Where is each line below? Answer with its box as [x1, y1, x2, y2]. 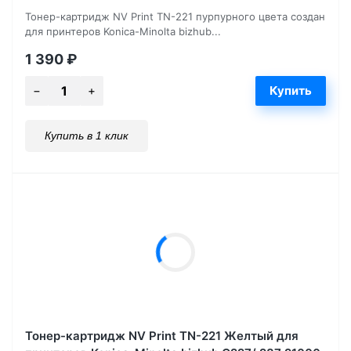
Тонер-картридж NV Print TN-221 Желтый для [25, 328, 299, 344]
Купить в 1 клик [45, 129, 128, 143]
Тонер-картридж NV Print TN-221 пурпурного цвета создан [25, 10, 325, 24]
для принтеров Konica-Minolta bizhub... [25, 25, 221, 38]
